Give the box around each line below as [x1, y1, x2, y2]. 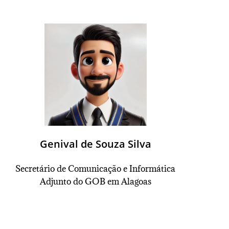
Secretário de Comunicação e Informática [15, 163, 176, 174]
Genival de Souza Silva [39, 137, 151, 151]
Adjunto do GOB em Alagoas [39, 176, 151, 187]
